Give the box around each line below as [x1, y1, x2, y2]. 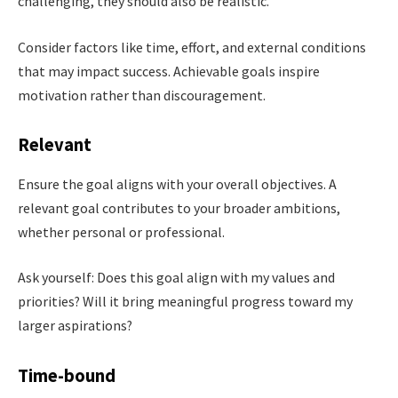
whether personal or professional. [18, 222, 225, 241]
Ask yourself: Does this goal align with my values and [18, 268, 335, 287]
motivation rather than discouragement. [18, 85, 266, 104]
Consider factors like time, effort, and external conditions [18, 37, 366, 56]
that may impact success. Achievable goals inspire [18, 61, 320, 80]
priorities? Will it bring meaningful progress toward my [18, 292, 353, 311]
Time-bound [18, 363, 115, 387]
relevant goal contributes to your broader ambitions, [18, 198, 340, 217]
